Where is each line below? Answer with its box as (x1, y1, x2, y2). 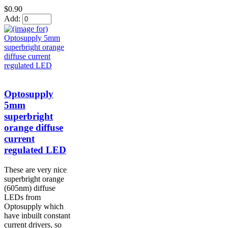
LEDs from (4, 193, 41, 202)
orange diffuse (4, 122, 63, 133)
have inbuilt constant (4, 211, 70, 220)
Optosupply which (4, 202, 64, 211)
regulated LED (4, 145, 66, 156)
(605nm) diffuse (4, 184, 55, 193)
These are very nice (4, 165, 67, 175)
